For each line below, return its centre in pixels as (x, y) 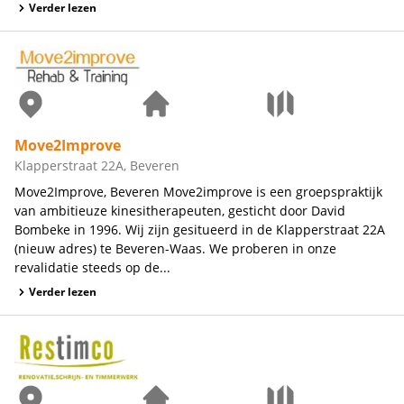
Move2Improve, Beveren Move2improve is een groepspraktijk (198, 192)
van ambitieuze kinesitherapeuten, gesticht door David (180, 211)
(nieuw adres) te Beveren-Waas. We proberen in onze (175, 249)
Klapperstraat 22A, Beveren (97, 166)
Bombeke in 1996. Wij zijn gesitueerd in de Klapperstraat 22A (200, 230)
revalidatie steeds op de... (92, 268)
